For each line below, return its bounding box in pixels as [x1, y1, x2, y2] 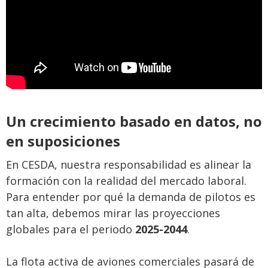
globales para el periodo [6, 221, 135, 236]
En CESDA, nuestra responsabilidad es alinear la [6, 157, 251, 172]
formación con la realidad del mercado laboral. [6, 173, 246, 188]
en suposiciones [6, 130, 120, 151]
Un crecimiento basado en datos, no [6, 111, 262, 131]
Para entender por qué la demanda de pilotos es [6, 189, 255, 204]
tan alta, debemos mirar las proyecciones [6, 205, 220, 220]
